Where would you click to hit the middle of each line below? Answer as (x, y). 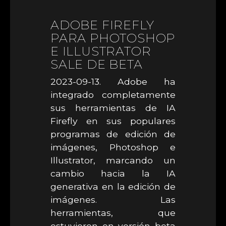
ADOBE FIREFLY (102, 25)
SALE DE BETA (97, 64)
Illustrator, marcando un (113, 160)
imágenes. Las (113, 200)
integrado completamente (113, 95)
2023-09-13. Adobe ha (113, 81)
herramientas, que (113, 213)
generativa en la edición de (113, 186)
